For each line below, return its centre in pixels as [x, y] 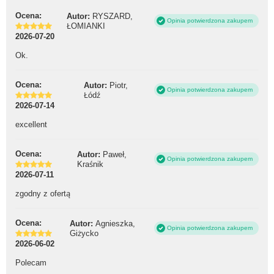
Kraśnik [90, 164]
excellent [31, 124]
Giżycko [84, 233]
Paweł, [115, 154]
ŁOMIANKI [86, 26]
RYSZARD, [113, 16]
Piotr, [119, 85]
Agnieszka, [115, 223]
